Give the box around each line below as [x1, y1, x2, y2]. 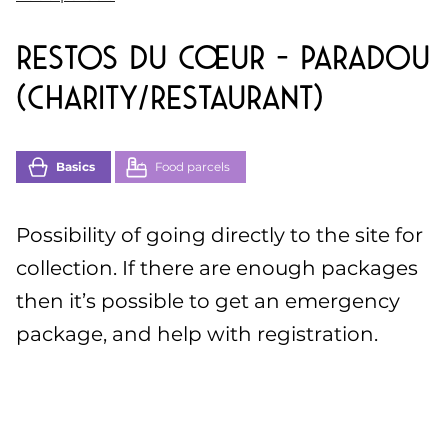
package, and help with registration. [16, 322, 378, 347]
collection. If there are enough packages [16, 256, 418, 281]
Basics [56, 159, 95, 174]
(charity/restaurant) [16, 81, 324, 117]
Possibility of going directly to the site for [16, 223, 423, 248]
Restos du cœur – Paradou [16, 41, 430, 77]
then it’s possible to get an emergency [16, 289, 400, 314]
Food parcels [155, 159, 230, 174]
